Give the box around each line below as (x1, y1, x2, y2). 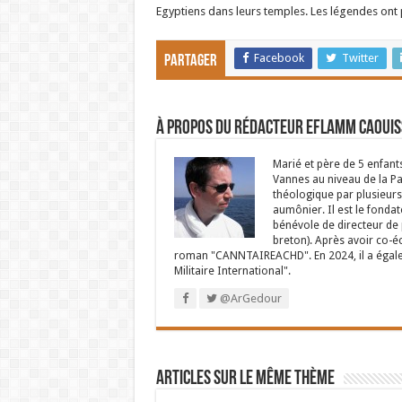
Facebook (253, 51, 304, 66)
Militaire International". (173, 265, 291, 278)
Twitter (341, 51, 379, 66)
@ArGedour (216, 292, 282, 306)
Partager (163, 53, 217, 71)
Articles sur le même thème (155, 369, 335, 390)
